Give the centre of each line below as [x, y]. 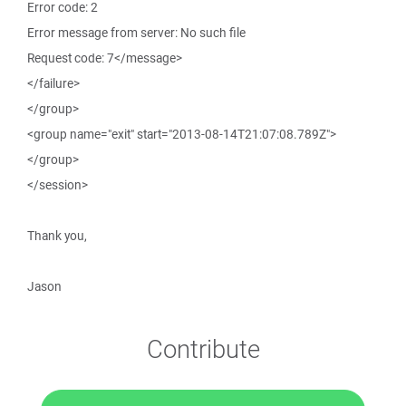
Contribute [203, 348]
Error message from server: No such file [136, 33]
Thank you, [57, 236]
